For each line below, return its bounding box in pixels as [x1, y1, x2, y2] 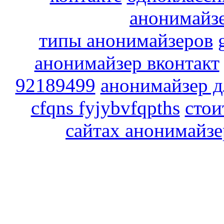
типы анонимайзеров [38, 29, 213, 51]
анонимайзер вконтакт [34, 51, 219, 73]
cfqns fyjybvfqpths [30, 96, 180, 118]
